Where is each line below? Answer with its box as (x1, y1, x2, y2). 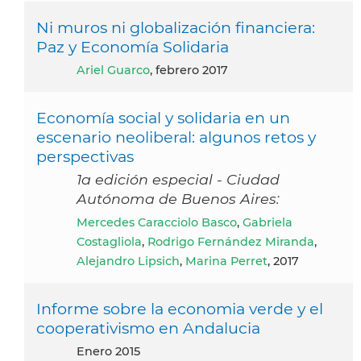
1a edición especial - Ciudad (77, 170, 280, 188)
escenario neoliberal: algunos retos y (36, 127, 316, 147)
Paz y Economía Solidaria (36, 36, 229, 56)
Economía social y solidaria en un (36, 107, 290, 127)
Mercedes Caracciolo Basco (88, 214, 237, 230)
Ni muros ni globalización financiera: (36, 17, 315, 37)
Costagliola (77, 234, 142, 249)
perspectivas (36, 146, 134, 166)
